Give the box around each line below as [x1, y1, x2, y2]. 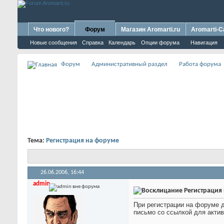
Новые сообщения [30, 39, 77, 45]
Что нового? [33, 26, 69, 33]
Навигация [190, 39, 217, 45]
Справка [82, 39, 103, 45]
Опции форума [141, 39, 179, 45]
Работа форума [179, 61, 221, 67]
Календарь [108, 39, 135, 45]
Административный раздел [91, 61, 167, 67]
